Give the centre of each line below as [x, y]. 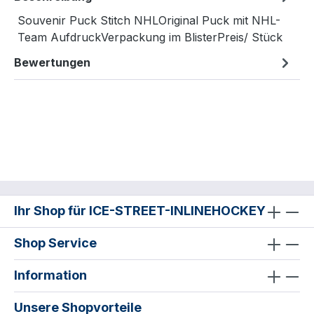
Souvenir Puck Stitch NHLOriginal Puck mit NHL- [149, 21]
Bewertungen [52, 63]
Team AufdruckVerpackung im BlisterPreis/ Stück [150, 37]
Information [50, 275]
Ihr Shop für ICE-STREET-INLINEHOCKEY [140, 211]
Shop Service [55, 243]
